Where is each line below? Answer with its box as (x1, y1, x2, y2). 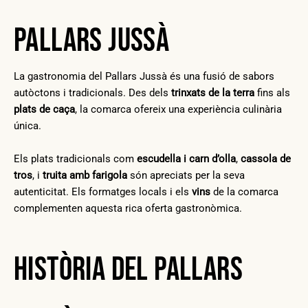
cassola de (241, 152, 291, 165)
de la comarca (210, 185, 278, 198)
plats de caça (14, 103, 75, 116)
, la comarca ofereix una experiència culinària (75, 103, 282, 116)
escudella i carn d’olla (137, 152, 236, 165)
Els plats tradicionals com (14, 152, 137, 165)
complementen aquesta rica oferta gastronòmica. (14, 201, 242, 214)
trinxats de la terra (171, 87, 254, 100)
